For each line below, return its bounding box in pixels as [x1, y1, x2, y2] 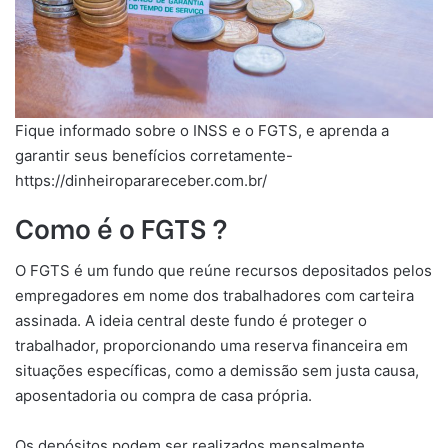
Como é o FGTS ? [15, 206, 228, 246]
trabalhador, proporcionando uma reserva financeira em [15, 336, 408, 356]
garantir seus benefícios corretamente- [15, 145, 293, 165]
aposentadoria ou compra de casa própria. [15, 386, 312, 406]
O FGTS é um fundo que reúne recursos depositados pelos [15, 261, 432, 281]
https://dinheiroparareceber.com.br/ [15, 170, 267, 190]
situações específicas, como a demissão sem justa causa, [15, 361, 419, 381]
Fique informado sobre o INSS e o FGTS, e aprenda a [15, 120, 389, 140]
